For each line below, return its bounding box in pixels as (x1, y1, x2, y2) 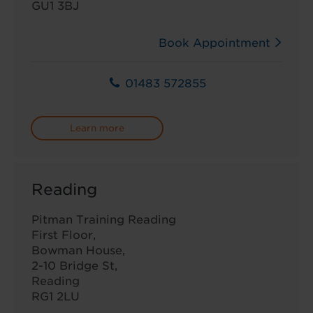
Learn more (70, 122, 124, 133)
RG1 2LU (31, 289, 80, 303)
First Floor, (31, 228, 96, 242)
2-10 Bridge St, (31, 259, 117, 272)
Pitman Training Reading (31, 212, 176, 226)
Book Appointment (159, 36, 270, 50)
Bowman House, (31, 243, 125, 257)
